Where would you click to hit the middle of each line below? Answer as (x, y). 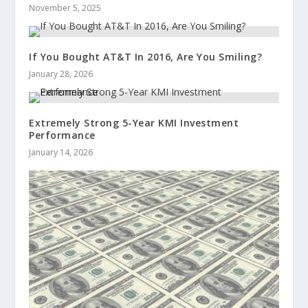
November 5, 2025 (65, 8)
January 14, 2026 (61, 153)
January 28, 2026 (61, 74)
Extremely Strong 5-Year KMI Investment (134, 123)
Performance (62, 135)
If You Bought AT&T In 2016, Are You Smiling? (146, 57)
